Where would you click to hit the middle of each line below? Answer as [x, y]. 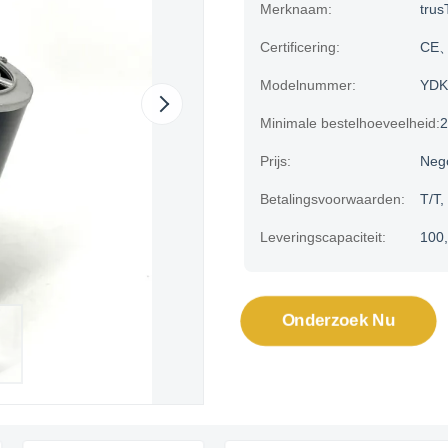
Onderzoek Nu [338, 320]
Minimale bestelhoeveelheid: [350, 123]
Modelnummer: [308, 85]
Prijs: [275, 161]
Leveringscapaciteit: [323, 237]
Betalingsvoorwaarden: [332, 199]
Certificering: [300, 47]
